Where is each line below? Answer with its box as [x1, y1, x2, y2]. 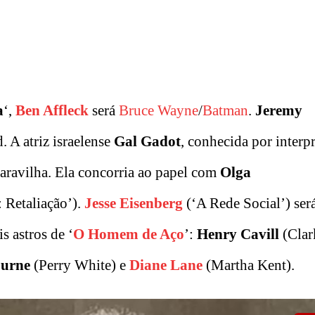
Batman [202, 102, 248, 120]
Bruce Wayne [119, 102, 198, 120]
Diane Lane [129, 257, 202, 274]
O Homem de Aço [73, 226, 184, 243]
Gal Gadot [114, 133, 181, 150]
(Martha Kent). [202, 257, 295, 274]
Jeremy [252, 102, 302, 120]
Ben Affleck [15, 102, 89, 120]
